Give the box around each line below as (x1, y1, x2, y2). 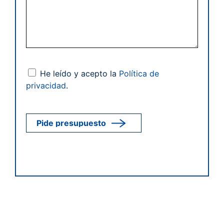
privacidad (26, 80, 66, 90)
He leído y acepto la (40, 68, 119, 78)
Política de (119, 68, 159, 78)
